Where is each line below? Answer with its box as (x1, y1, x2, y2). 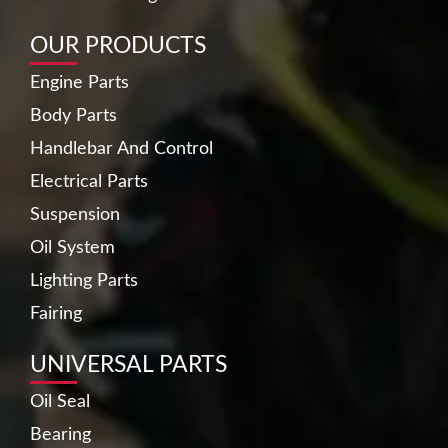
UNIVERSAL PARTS (30, 352, 227, 377)
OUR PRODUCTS (30, 33, 206, 58)
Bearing (30, 425, 91, 444)
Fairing (30, 304, 82, 323)
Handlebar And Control (30, 139, 213, 158)
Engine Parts (30, 73, 129, 92)
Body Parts (30, 106, 117, 125)
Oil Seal (30, 392, 90, 411)
